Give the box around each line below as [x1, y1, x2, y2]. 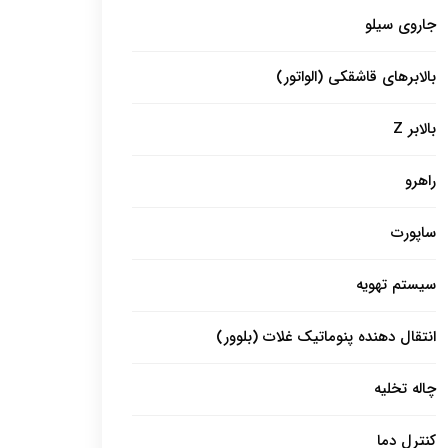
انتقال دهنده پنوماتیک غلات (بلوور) [216, 324, 436, 349]
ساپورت [391, 220, 436, 245]
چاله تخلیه [374, 376, 436, 401]
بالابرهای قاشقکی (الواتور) [276, 64, 436, 89]
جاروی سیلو [365, 12, 436, 37]
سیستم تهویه [356, 272, 436, 297]
